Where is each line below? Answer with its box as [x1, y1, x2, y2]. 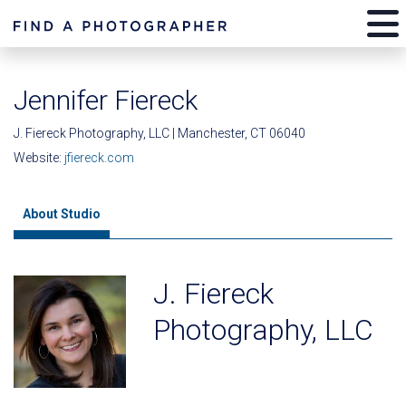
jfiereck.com [64, 150, 134, 165]
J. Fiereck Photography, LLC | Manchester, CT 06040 [14, 126, 305, 140]
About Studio [23, 207, 101, 221]
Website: [14, 150, 64, 165]
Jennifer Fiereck [14, 84, 198, 116]
